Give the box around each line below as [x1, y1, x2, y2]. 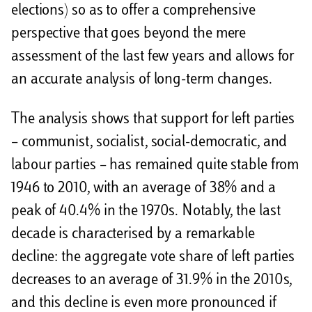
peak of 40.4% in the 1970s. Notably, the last [11, 204, 281, 220]
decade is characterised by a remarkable [11, 227, 256, 243]
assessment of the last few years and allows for [11, 49, 295, 65]
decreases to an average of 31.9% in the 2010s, [11, 273, 292, 289]
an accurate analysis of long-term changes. [11, 72, 272, 88]
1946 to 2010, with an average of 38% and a [11, 181, 276, 197]
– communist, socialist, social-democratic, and [11, 135, 288, 151]
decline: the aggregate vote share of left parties [11, 250, 295, 266]
